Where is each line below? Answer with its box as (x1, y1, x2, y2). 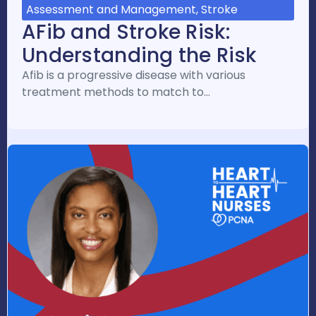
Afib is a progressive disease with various (22, 67, 245, 84)
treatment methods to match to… (22, 84, 210, 101)
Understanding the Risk (22, 42, 257, 70)
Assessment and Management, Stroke (26, 1, 238, 18)
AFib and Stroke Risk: (22, 18, 230, 47)
